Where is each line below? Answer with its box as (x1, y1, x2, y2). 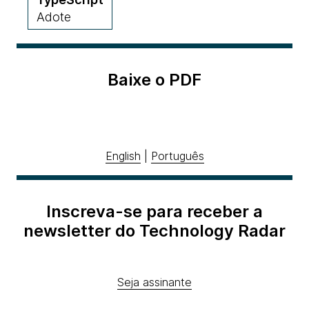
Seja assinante (117, 275, 192, 290)
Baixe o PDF (108, 70, 201, 90)
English (105, 149, 141, 163)
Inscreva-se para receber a (46, 201, 263, 222)
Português (150, 149, 204, 163)
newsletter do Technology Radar (23, 221, 286, 241)
